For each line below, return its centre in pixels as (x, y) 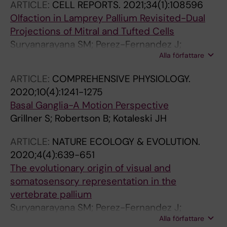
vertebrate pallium (51, 194)
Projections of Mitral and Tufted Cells (92, 31)
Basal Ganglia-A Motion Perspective (89, 105)
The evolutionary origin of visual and (90, 168)
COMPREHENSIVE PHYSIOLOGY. (121, 79)
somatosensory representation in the (93, 181)
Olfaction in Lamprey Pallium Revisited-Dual (108, 18)
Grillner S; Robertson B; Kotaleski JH (88, 118)
